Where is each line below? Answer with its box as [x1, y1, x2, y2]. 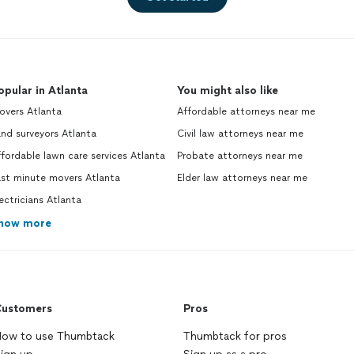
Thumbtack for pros [183, 330, 287, 344]
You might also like [177, 84, 278, 98]
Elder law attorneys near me [177, 172, 307, 184]
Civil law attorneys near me [177, 128, 303, 140]
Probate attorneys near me [177, 150, 303, 162]
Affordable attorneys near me [177, 106, 315, 118]
